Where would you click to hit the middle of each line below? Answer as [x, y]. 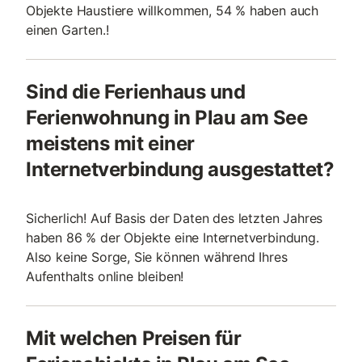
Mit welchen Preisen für [134, 338]
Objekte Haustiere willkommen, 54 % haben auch [173, 11]
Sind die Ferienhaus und [136, 92]
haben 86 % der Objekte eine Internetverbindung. [173, 238]
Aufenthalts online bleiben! [105, 276]
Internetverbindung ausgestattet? [180, 169]
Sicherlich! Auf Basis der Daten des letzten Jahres [175, 218]
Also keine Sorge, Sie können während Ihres [157, 257]
